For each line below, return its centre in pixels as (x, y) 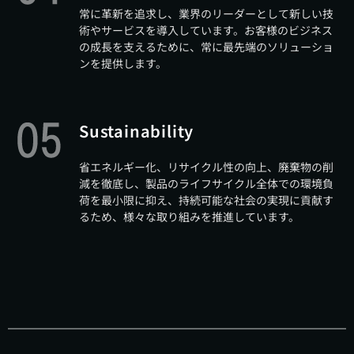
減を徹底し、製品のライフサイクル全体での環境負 (206, 183)
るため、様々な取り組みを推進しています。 (189, 217)
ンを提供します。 (123, 63)
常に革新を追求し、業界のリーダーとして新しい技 (206, 13)
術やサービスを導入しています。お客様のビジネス (206, 30)
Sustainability (137, 131)
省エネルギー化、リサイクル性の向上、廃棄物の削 (206, 167)
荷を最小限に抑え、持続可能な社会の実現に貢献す (206, 200)
